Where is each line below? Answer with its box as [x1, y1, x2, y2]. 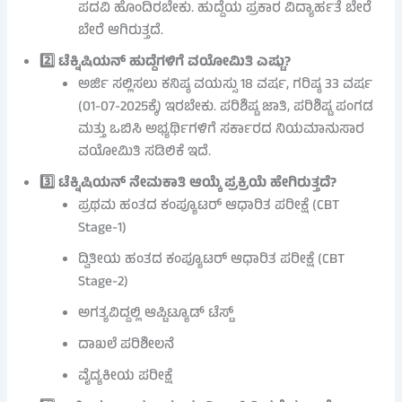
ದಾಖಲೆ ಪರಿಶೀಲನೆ [78, 333, 175, 357]
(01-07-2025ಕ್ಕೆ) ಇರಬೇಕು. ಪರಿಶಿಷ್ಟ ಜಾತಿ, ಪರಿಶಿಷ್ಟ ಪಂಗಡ [78, 95, 374, 119]
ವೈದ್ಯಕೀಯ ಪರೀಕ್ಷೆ [78, 364, 173, 389]
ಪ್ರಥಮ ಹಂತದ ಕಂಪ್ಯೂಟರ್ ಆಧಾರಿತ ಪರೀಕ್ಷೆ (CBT [78, 194, 340, 218]
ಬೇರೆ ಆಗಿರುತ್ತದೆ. [78, 19, 164, 43]
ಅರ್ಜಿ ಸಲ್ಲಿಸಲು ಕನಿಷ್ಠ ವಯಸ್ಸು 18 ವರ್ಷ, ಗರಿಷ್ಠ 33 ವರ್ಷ [78, 73, 373, 97]
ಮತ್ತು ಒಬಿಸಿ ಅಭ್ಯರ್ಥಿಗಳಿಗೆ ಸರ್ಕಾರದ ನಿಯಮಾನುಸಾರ [78, 118, 365, 142]
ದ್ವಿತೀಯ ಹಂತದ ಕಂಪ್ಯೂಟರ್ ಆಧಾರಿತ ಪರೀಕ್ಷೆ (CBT [78, 248, 345, 272]
